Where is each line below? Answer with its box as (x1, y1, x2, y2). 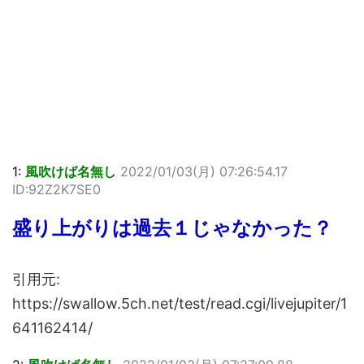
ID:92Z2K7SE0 (12, 180, 101, 197)
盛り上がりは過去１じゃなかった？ (12, 215, 332, 240)
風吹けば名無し (25, 162, 116, 180)
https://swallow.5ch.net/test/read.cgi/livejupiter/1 (12, 294, 347, 312)
